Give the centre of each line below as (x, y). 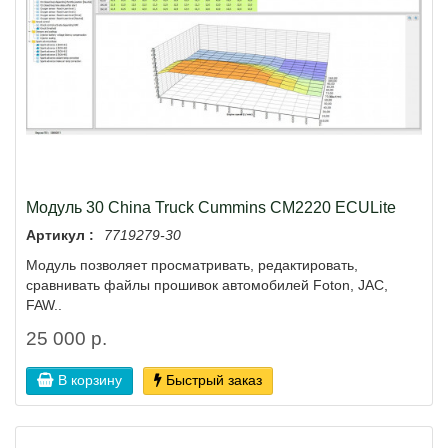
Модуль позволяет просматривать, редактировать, (192, 265)
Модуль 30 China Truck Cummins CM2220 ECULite (211, 207)
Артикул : (60, 235)
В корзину (90, 380)
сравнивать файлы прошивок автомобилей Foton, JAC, (207, 285)
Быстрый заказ (214, 380)
